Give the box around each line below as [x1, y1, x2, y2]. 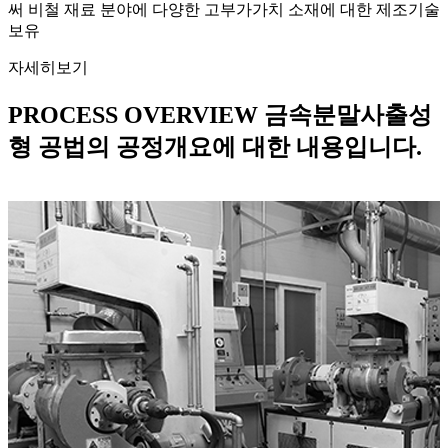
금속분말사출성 [264, 101, 432, 128]
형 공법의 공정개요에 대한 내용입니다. [8, 133, 422, 160]
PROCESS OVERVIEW [8, 101, 258, 128]
